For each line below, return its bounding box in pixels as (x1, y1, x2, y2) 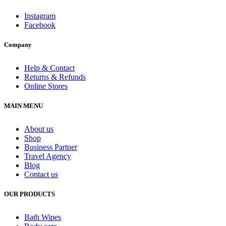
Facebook (24, 20, 55, 29)
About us (24, 124, 53, 133)
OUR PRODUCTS (4, 190, 55, 198)
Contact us (24, 169, 58, 179)
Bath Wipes (24, 213, 61, 222)
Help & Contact (24, 63, 75, 72)
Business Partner (24, 142, 77, 151)
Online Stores (24, 81, 68, 90)
